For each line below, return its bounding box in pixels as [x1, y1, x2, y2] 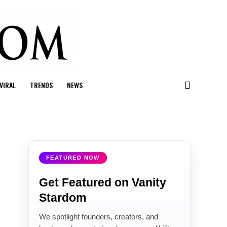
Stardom [39, 191, 86, 204]
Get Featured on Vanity [39, 175, 166, 189]
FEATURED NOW [46, 154, 100, 161]
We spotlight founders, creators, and [39, 212, 158, 221]
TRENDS [29, 79, 53, 90]
